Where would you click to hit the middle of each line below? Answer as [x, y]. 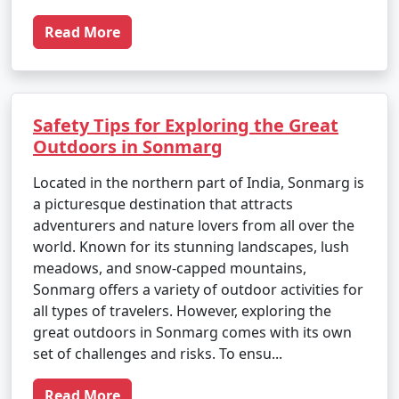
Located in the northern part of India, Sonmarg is [199, 183]
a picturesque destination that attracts [163, 204]
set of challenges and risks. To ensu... [158, 354]
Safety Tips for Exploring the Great [186, 125]
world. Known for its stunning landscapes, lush [191, 247]
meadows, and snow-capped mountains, [170, 268]
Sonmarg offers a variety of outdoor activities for [198, 289]
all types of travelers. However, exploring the [182, 311]
